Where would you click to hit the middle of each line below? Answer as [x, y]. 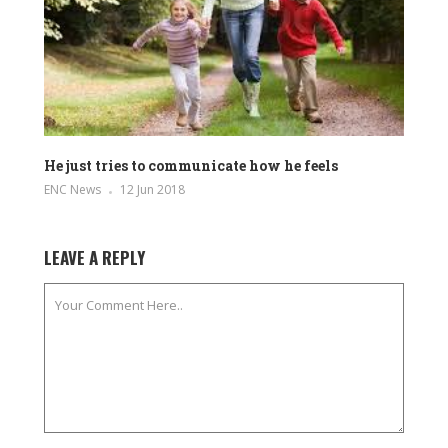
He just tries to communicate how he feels [191, 165]
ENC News [72, 189]
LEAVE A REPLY [94, 257]
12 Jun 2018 [152, 189]
